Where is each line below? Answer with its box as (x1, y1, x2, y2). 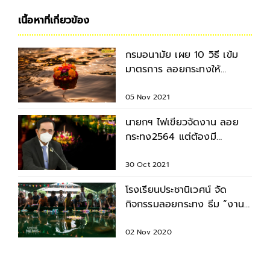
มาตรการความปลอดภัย (125, 144, 224, 159)
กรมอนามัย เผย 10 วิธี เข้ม (125, 48, 239, 63)
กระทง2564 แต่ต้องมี (125, 130, 216, 145)
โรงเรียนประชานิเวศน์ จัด (125, 182, 227, 197)
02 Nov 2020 (125, 226, 172, 237)
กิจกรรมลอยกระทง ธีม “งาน (125, 196, 245, 212)
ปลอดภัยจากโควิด (125, 77, 201, 92)
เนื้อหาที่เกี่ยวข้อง (18, 13, 90, 28)
